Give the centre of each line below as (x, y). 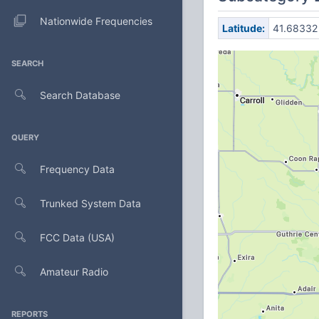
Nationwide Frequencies (96, 21)
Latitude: (243, 28)
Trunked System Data (90, 203)
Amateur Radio (74, 271)
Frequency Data (77, 169)
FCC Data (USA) (77, 237)
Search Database (80, 95)
